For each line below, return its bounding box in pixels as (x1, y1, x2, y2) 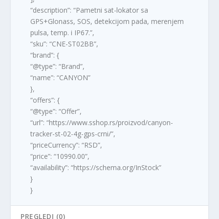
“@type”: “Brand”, (30, 61, 85, 71)
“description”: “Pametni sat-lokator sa (30, 5, 149, 15)
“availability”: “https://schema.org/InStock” (30, 162, 162, 172)
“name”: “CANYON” (30, 72, 91, 82)
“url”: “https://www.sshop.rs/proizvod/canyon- (30, 117, 174, 127)
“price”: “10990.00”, (30, 151, 90, 161)
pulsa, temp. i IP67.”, (30, 27, 95, 37)
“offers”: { (30, 95, 60, 105)
